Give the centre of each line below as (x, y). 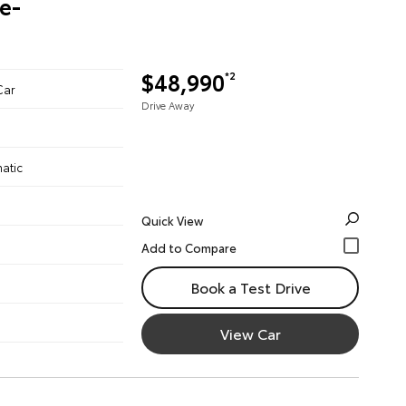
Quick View (172, 220)
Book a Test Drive (250, 287)
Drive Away (168, 105)
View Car (250, 333)
